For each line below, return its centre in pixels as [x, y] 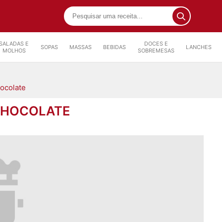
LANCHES [199, 47]
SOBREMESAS [156, 51]
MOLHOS [14, 51]
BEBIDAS [115, 47]
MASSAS [81, 47]
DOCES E [156, 44]
